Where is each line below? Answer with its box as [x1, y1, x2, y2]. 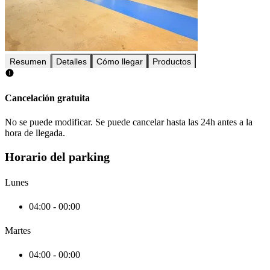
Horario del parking [5, 150, 110, 164]
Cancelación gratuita [5, 93, 90, 104]
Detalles [56, 57, 87, 67]
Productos [152, 57, 191, 67]
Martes [5, 225, 31, 236]
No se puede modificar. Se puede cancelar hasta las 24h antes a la [5, 116, 253, 127]
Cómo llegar [96, 57, 143, 67]
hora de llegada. [5, 127, 65, 138]
